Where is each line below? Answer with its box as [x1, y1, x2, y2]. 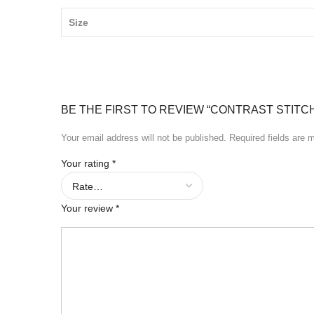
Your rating [61, 157, 112, 169]
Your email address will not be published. [61, 132, 226, 143]
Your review [61, 202, 116, 214]
